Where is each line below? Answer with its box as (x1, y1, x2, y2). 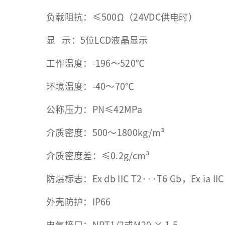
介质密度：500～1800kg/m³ (46, 128, 165, 137)
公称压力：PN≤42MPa (46, 105, 142, 114)
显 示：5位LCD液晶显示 (46, 36, 148, 45)
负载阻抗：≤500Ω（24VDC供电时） (46, 13, 197, 22)
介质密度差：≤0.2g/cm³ (46, 151, 150, 160)
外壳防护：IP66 (46, 197, 111, 206)
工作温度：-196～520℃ (46, 59, 145, 68)
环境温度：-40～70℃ (46, 82, 135, 91)
